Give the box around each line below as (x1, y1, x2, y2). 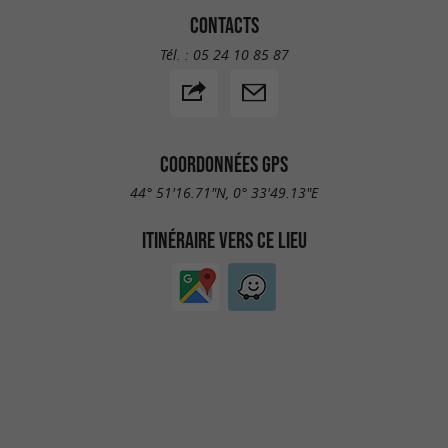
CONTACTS (189, 13, 259, 38)
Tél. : (159, 44, 193, 64)
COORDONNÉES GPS (160, 151, 288, 176)
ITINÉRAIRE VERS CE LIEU (141, 228, 307, 253)
